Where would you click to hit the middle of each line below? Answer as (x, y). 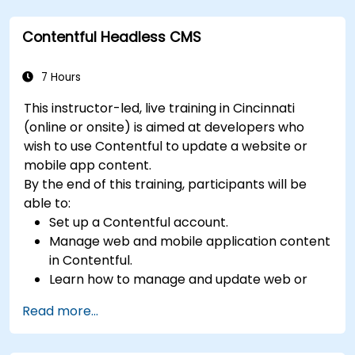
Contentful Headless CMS (112, 37)
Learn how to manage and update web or (179, 279)
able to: (48, 203)
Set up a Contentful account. (139, 222)
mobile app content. (88, 165)
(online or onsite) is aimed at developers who (164, 127)
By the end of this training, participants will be (166, 184)
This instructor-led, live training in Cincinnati (160, 108)
